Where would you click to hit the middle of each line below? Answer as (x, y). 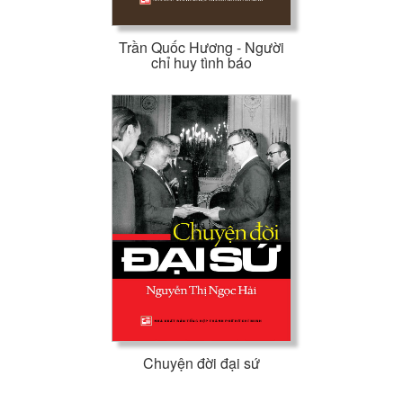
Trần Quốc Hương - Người (201, 48)
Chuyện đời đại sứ (201, 363)
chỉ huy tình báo (201, 63)
